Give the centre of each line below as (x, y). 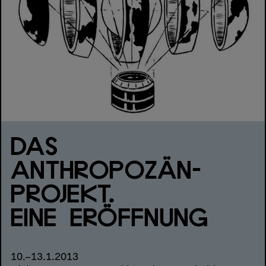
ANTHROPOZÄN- (106, 171)
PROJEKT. (63, 195)
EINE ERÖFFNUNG (110, 219)
